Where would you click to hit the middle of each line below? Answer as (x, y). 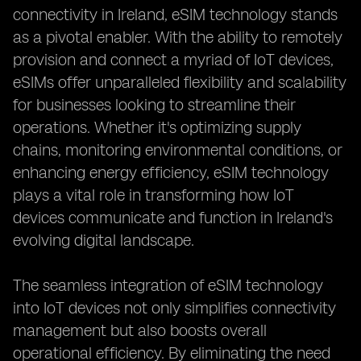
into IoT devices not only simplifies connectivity (174, 308)
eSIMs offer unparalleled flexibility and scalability (180, 82)
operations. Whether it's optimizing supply (157, 127)
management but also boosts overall (140, 330)
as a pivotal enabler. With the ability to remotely (178, 37)
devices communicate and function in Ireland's (173, 218)
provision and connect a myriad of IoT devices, (173, 60)
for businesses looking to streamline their (154, 105)
